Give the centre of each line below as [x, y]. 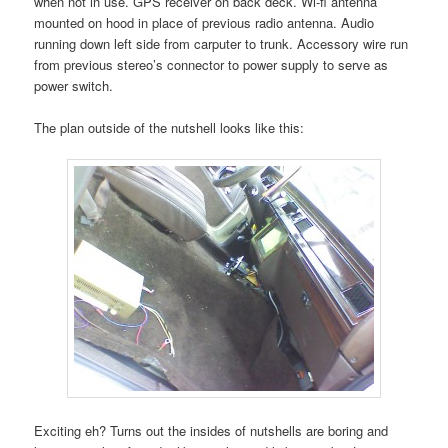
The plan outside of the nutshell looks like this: [169, 128]
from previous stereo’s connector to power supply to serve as [211, 65]
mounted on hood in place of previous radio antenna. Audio [204, 23]
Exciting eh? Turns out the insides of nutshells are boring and [211, 430]
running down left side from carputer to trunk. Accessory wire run [221, 44]
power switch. [74, 86]
